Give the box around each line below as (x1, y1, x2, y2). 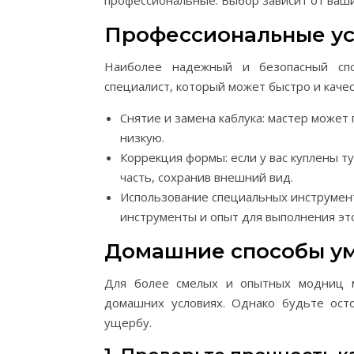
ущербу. (104, 314, 152, 330)
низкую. (120, 130, 164, 145)
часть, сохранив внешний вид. (120, 169, 293, 185)
